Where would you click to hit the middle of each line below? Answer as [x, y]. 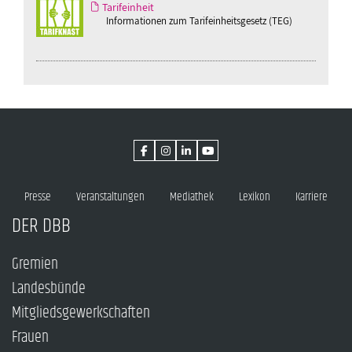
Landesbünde [49, 289]
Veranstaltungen [110, 197]
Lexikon [255, 197]
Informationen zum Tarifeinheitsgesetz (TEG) [199, 20]
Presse [38, 197]
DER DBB [41, 226]
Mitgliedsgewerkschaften [81, 313]
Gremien [35, 265]
